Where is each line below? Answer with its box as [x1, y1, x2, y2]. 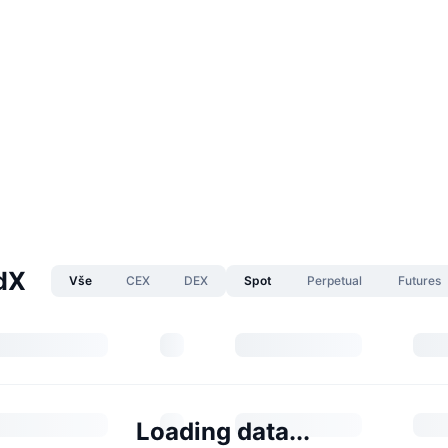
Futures [398, 273, 442, 288]
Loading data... [136, 416, 310, 446]
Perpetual [307, 273, 363, 288]
